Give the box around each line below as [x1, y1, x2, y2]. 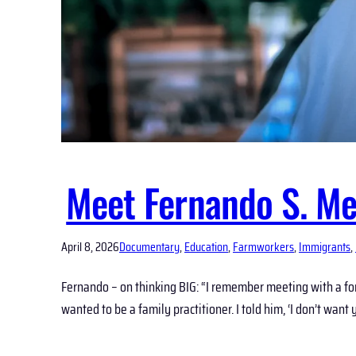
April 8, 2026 [61, 237, 119, 257]
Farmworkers [233, 237, 294, 257]
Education [184, 237, 228, 257]
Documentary [119, 237, 180, 257]
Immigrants [299, 237, 350, 257]
